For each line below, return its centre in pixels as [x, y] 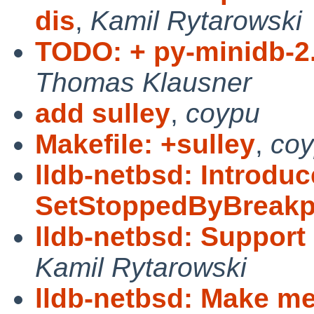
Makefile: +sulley [145, 144]
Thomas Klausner [143, 82]
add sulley [103, 113]
